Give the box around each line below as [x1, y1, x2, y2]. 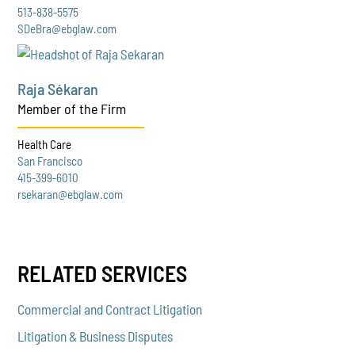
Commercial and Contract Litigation [17, 300, 203, 317]
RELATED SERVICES [17, 260, 188, 288]
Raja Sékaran [17, 79, 99, 99]
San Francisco [17, 154, 83, 169]
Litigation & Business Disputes [17, 327, 174, 344]
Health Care [17, 137, 72, 152]
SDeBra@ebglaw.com [17, 21, 117, 36]
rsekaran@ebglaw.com [17, 187, 124, 202]
